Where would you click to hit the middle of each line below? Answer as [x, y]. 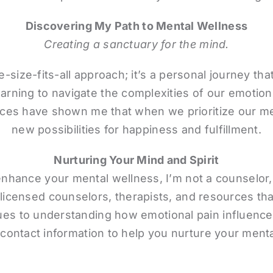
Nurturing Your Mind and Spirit [136, 160]
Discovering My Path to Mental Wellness [136, 26]
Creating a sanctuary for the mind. [136, 44]
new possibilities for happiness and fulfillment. [136, 130]
